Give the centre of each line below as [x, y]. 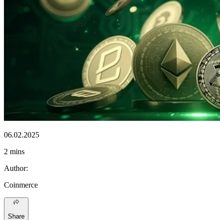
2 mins [14, 151]
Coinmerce [21, 185]
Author [15, 168]
